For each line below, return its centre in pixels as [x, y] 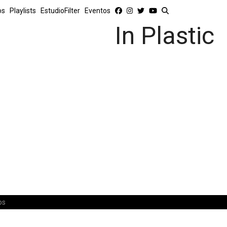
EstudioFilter [60, 11]
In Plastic [164, 36]
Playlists [23, 11]
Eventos [98, 11]
